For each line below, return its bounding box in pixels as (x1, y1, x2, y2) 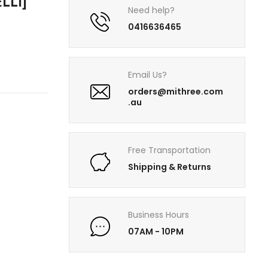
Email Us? (128, 69, 167, 81)
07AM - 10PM (128, 226, 184, 238)
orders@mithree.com (128, 86, 224, 98)
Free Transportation (128, 144, 211, 157)
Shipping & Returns (128, 161, 212, 173)
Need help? (128, 4, 175, 17)
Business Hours (128, 209, 190, 221)
